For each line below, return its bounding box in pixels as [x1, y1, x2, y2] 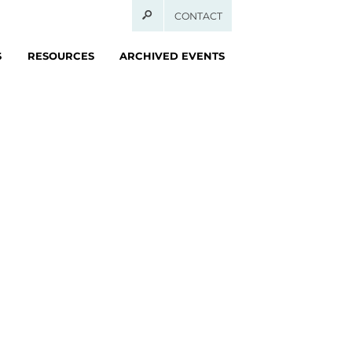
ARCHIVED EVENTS [119, 49, 225, 62]
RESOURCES [27, 49, 94, 62]
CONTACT [174, 9, 222, 22]
